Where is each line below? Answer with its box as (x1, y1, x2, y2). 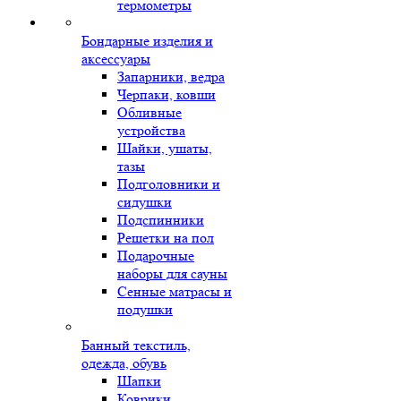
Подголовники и (117, 175, 220, 192)
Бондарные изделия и (81, 32, 213, 49)
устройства (117, 122, 185, 139)
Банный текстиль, (81, 337, 191, 354)
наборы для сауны (117, 265, 227, 282)
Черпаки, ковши (117, 86, 216, 103)
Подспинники (117, 211, 204, 228)
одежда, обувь (81, 354, 166, 371)
